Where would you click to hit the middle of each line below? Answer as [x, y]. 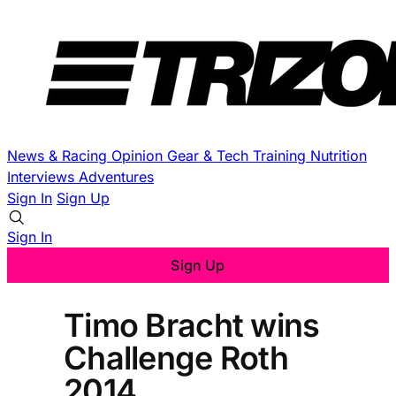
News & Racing [59, 156]
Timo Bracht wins [192, 325]
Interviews [43, 177]
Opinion [139, 156]
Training [282, 156]
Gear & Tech [210, 156]
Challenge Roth [176, 358]
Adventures [116, 177]
